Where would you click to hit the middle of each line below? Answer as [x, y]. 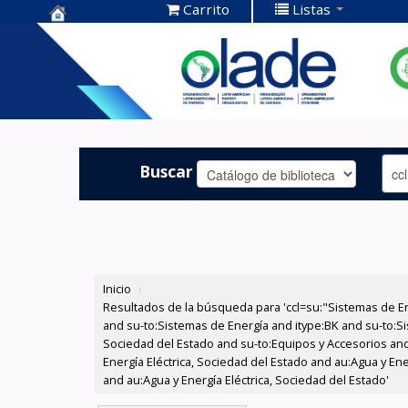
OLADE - [84, 92]
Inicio [117, 289]
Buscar [167, 171]
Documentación [117, 64]
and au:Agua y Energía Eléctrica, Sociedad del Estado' [246, 380]
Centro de [92, 36]
